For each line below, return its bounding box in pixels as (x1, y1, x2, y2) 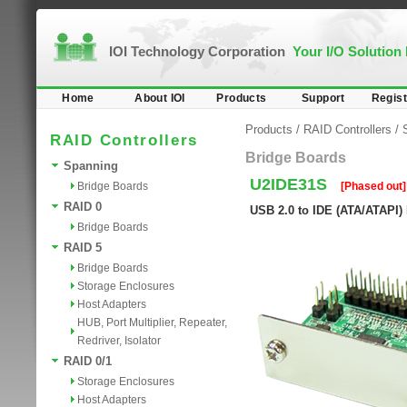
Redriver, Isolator (77, 334, 161, 347)
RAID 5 (64, 241, 102, 254)
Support (302, 92, 345, 104)
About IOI (134, 92, 185, 104)
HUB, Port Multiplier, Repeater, (77, 316, 227, 329)
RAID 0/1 (64, 354, 112, 368)
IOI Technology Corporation (109, 44, 293, 59)
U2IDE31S (250, 175, 332, 194)
